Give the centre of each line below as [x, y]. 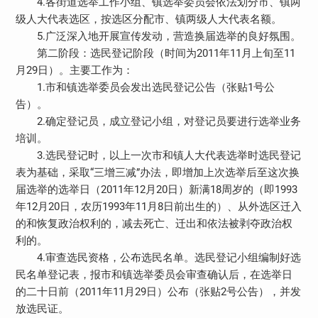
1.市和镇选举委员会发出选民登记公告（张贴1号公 [145, 87]
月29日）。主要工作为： [74, 70]
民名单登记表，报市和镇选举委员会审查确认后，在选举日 [154, 274]
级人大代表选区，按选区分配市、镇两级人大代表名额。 [148, 19]
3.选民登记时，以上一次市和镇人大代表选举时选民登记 [158, 155]
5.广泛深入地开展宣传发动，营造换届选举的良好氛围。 [158, 36]
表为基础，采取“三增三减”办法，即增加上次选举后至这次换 [157, 172]
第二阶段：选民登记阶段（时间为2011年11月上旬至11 [155, 53]
